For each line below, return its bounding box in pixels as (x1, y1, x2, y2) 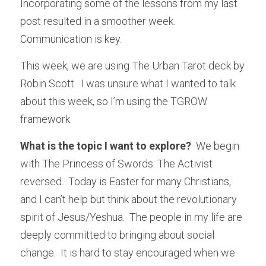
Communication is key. (20, 33, 122, 45)
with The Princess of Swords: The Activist (20, 157, 213, 170)
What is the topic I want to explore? (20, 140, 191, 152)
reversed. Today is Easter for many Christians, (20, 175, 231, 188)
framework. (20, 113, 72, 125)
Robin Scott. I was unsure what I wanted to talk (20, 77, 236, 90)
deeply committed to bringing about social (20, 229, 214, 241)
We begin (191, 140, 239, 152)
